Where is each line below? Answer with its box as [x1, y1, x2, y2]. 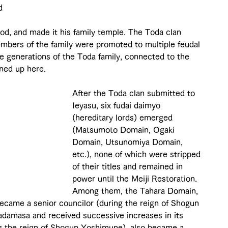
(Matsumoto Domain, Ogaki [72, 125, 177, 134]
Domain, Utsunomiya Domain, [72, 137, 185, 146]
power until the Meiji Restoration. [72, 174, 199, 183]
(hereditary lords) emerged [72, 113, 175, 122]
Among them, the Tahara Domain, [72, 186, 201, 195]
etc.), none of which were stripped [72, 150, 203, 158]
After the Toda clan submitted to [72, 89, 197, 97]
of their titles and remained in [72, 162, 185, 170]
